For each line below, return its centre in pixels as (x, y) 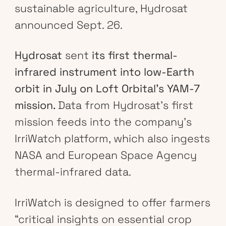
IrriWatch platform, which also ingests (112, 139)
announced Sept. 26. (68, 25)
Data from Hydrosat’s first (125, 105)
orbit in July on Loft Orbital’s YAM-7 (107, 89)
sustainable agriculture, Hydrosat (101, 8)
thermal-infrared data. (73, 172)
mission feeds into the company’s (103, 122)
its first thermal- (133, 55)
